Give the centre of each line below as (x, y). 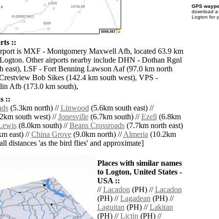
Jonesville (73, 117)
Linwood (75, 108)
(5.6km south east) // (121, 108)
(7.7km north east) (153, 126)
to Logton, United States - (139, 172)
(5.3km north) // (34, 108)
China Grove (51, 134)
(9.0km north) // (97, 134)
